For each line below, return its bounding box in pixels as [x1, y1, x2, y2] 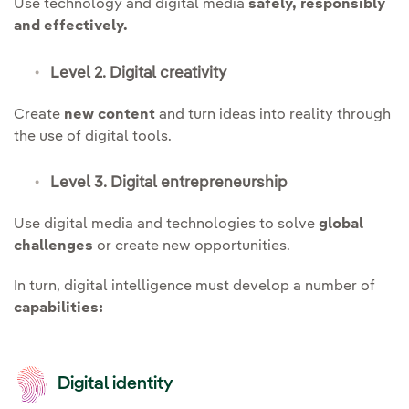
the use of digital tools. [14, 129, 172, 144]
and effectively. [14, 19, 128, 35]
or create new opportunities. [93, 239, 290, 255]
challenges [14, 239, 93, 255]
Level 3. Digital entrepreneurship [50, 175, 288, 192]
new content [64, 107, 155, 122]
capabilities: [14, 301, 103, 317]
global [319, 217, 363, 233]
